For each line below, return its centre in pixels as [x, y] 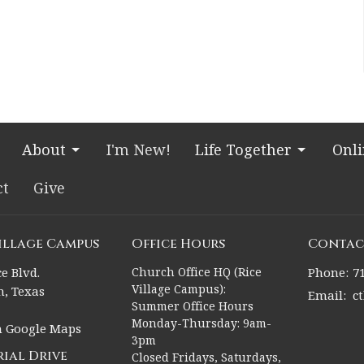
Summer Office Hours [192, 305]
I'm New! [139, 150]
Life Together [243, 150]
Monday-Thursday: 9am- [201, 323]
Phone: [328, 272]
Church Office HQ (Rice [196, 271]
